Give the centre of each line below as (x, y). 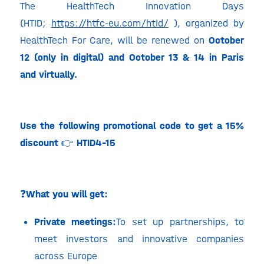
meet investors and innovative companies (139, 238)
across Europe (65, 255)
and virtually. (48, 74)
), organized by (206, 23)
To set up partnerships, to (180, 221)
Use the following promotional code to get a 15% (132, 125)
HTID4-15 (96, 142)
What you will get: (67, 194)
